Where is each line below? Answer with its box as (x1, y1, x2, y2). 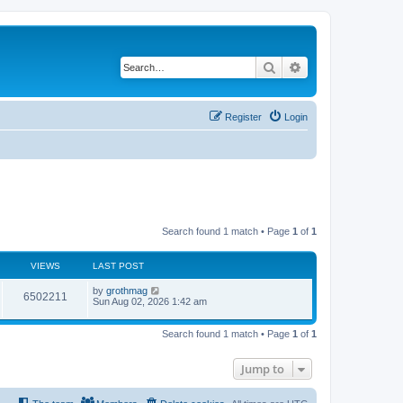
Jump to (241, 361, 284, 378)
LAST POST (93, 260, 144, 271)
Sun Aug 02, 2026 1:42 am (93, 295, 207, 307)
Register (225, 112, 262, 122)
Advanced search (302, 58, 397, 75)
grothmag (106, 284, 148, 296)
